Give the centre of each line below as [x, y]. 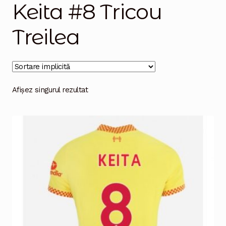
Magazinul [44, 24]
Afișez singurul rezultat [50, 90]
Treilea [46, 37]
